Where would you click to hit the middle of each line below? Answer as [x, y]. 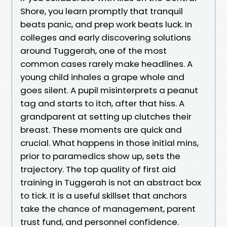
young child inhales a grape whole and [102, 77]
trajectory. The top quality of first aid [98, 169]
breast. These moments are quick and [101, 129]
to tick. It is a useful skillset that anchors [104, 195]
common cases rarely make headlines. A [106, 64]
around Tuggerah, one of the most [93, 50]
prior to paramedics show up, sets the [100, 156]
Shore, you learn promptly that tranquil [102, 11]
